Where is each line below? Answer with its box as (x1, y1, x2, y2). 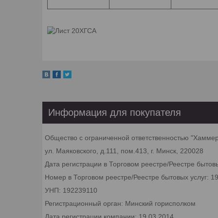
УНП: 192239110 (45, 186, 97, 194)
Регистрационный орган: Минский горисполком (45, 199, 196, 207)
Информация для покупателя (48, 107, 181, 118)
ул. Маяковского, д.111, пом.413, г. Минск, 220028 (45, 146, 203, 155)
